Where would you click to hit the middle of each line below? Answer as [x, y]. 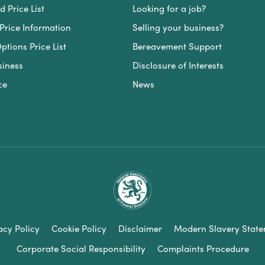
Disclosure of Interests [178, 65]
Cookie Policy [79, 228]
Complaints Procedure [203, 248]
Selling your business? [178, 27]
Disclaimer [140, 228]
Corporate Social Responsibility [81, 248]
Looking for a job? [169, 8]
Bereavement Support [177, 46]
